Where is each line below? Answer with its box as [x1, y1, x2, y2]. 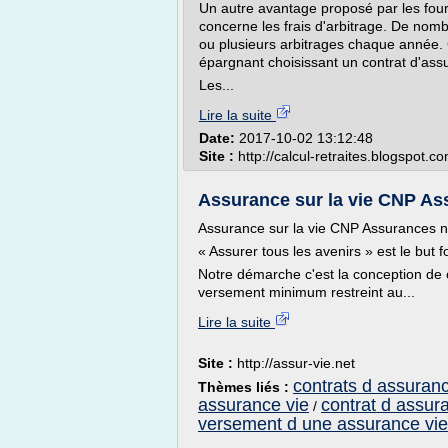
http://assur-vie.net [237, 355, 355, 371]
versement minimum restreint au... [198, 284, 415, 300]
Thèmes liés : [198, 379, 293, 395]
